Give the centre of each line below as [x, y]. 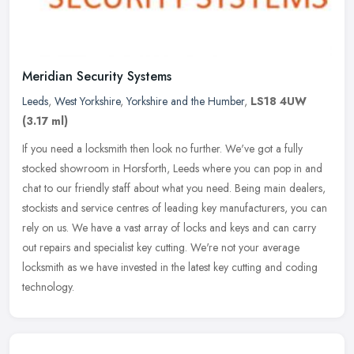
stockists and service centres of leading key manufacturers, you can [175, 207]
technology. [48, 286]
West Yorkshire [87, 101]
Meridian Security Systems [97, 76]
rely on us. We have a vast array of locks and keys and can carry [169, 227]
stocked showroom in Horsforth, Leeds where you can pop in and [172, 168]
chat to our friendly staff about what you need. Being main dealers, [174, 188]
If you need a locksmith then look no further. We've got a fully [162, 148]
